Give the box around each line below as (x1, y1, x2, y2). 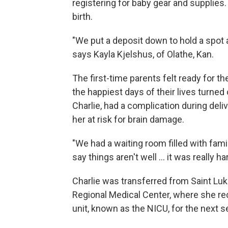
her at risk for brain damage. (72, 113, 184, 125)
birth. (72, 11, 93, 22)
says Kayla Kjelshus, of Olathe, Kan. (72, 48, 214, 60)
